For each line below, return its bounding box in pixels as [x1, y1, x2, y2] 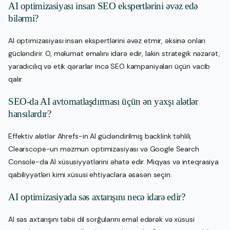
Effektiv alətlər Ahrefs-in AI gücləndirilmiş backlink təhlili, [8, 131, 192, 141]
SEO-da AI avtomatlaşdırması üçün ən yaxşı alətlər [8, 95, 198, 107]
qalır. [8, 74, 24, 84]
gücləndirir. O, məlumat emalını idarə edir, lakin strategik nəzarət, [8, 48, 220, 58]
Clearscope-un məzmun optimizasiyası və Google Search [8, 144, 199, 154]
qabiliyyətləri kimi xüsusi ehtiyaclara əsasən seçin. [8, 169, 172, 179]
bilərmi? [8, 12, 39, 24]
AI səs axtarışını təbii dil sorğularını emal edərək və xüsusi [8, 214, 195, 224]
